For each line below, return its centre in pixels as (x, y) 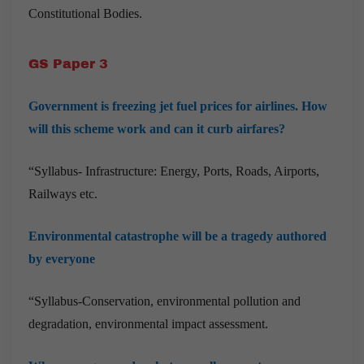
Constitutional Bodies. (85, 13)
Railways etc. (63, 193)
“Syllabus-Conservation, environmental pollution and (165, 301)
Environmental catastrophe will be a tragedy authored (178, 236)
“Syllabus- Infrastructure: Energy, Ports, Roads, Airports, (174, 171)
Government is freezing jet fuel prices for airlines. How (178, 106)
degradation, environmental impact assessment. (148, 323)
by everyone (62, 258)
